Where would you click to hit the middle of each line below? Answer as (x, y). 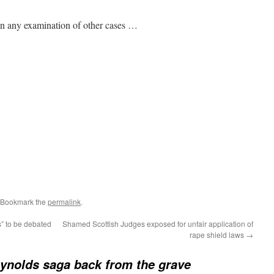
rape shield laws (218, 235)
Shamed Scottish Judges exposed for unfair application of (158, 224)
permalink (64, 202)
